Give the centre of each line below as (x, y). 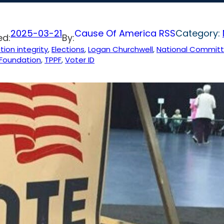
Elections (68, 49)
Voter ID (80, 60)
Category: (199, 33)
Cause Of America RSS (125, 33)
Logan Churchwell (120, 49)
